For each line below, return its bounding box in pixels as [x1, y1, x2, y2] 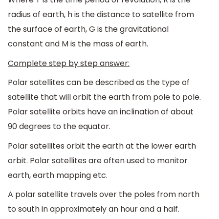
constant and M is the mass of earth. [8, 38, 148, 49]
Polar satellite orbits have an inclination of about [8, 106, 194, 118]
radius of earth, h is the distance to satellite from [8, 8, 194, 20]
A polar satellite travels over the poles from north [8, 189, 199, 200]
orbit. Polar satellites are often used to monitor [8, 154, 188, 166]
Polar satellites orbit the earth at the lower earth [8, 140, 196, 152]
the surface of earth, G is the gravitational [8, 23, 169, 35]
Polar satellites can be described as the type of [8, 77, 190, 88]
